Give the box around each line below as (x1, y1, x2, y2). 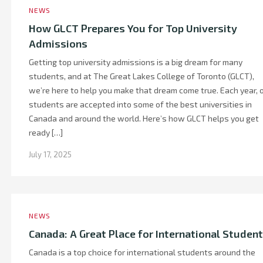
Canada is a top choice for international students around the (29, 247, 255, 257)
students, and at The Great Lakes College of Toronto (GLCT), (29, 71, 254, 81)
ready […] (29, 127, 63, 137)
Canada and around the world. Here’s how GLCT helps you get (29, 113, 259, 123)
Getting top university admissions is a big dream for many (29, 57, 242, 67)
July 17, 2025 (29, 150, 72, 159)
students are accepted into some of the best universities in (29, 99, 252, 109)
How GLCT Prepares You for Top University (29, 22, 237, 35)
